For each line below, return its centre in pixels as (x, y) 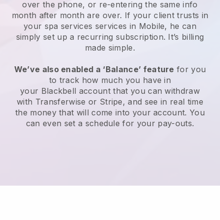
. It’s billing (184, 37)
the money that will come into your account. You (110, 113)
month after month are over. (68, 15)
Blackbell (59, 91)
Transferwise (60, 102)
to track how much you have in (110, 80)
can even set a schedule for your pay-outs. (110, 124)
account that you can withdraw (138, 91)
